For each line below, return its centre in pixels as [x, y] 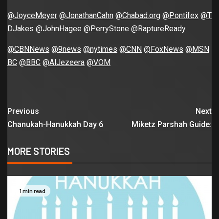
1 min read [33, 191]
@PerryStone [106, 29]
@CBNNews [28, 49]
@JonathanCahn [86, 16]
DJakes [21, 29]
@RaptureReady [158, 29]
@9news [66, 49]
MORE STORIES [39, 151]
